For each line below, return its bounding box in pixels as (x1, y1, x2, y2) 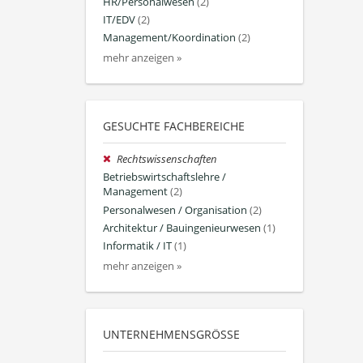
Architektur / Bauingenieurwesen (103, 220, 261, 235)
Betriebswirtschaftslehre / (103, 170, 226, 185)
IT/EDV (103, 12, 135, 27)
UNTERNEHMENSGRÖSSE (103, 327, 233, 343)
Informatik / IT (103, 238, 172, 253)
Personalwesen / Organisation (103, 203, 247, 217)
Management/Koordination (103, 30, 236, 45)
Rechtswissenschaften (117, 152, 218, 167)
